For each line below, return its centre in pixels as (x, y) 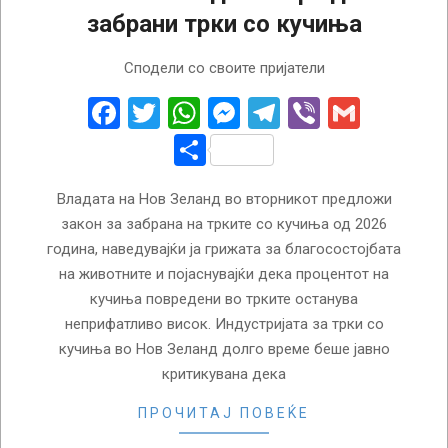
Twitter (209, 112)
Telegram (344, 112)
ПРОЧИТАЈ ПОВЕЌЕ (224, 412)
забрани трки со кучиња (224, 23)
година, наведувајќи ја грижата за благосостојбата (224, 248)
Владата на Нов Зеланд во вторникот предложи (224, 198)
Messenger (317, 112)
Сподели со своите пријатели (224, 67)
